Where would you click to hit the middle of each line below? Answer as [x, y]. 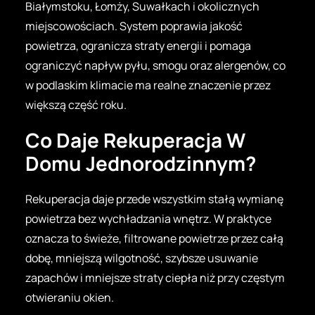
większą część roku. [76, 104]
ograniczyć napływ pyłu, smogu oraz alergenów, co [155, 65]
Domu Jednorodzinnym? [141, 163]
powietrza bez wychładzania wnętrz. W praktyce [148, 218]
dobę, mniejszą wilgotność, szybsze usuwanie [142, 258]
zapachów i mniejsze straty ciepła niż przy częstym [155, 277]
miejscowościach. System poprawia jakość [134, 26]
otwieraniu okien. [70, 297]
